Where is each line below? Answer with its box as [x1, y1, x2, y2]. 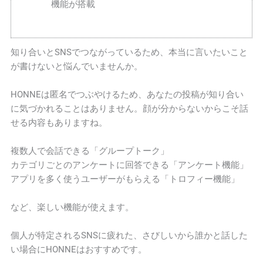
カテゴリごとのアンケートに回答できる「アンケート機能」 [11, 160, 249, 171]
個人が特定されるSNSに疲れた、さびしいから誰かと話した [11, 230, 248, 241]
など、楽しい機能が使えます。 [11, 202, 134, 213]
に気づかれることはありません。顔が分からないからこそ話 [11, 103, 249, 114]
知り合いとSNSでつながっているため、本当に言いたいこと [11, 47, 248, 58]
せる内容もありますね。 [11, 117, 108, 129]
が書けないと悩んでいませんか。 [11, 61, 143, 72]
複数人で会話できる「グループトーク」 [11, 146, 170, 157]
